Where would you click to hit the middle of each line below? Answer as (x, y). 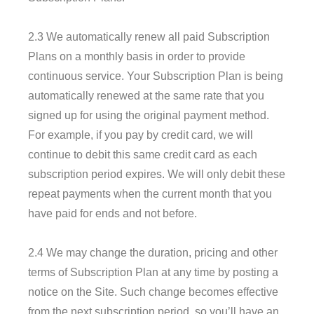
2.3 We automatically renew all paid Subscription (149, 36)
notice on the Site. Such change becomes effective (153, 292)
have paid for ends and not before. (112, 213)
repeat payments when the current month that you (150, 193)
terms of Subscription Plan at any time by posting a (153, 272)
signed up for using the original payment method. (149, 115)
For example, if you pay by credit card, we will (141, 135)
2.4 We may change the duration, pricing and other (153, 252)
